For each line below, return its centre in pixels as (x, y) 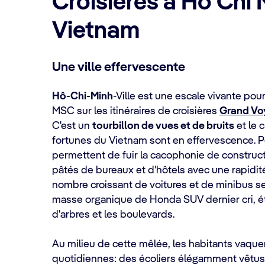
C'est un (72, 126)
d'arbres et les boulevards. (114, 215)
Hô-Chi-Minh (83, 96)
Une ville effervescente (119, 67)
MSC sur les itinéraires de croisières (136, 111)
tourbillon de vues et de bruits (163, 126)
